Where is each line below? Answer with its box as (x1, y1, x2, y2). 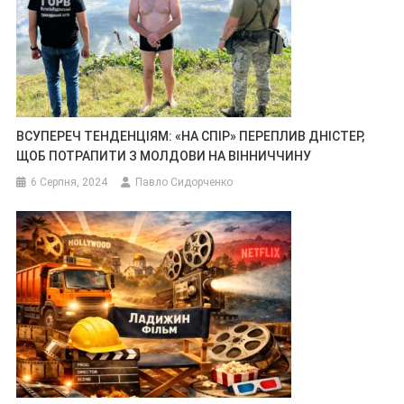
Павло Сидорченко (135, 175, 234, 188)
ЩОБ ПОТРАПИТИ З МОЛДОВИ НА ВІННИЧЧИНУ (16, 148, 312, 163)
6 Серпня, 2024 (31, 175, 108, 188)
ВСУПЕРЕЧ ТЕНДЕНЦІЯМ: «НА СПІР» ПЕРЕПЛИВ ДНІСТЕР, (16, 128, 365, 143)
